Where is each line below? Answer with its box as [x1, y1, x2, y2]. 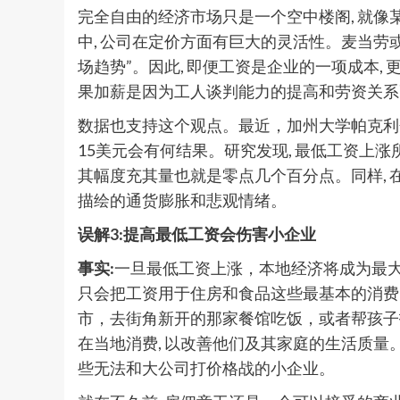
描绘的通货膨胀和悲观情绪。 [78, 189, 287, 210]
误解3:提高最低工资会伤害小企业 [78, 223, 316, 244]
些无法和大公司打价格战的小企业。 [78, 357, 335, 378]
